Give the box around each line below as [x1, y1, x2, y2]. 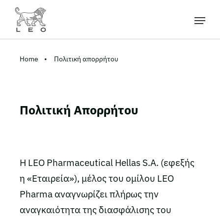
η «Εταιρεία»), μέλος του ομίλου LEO [20, 172, 174, 184]
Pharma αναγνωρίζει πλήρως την [20, 188, 159, 200]
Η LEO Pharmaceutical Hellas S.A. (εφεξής [20, 157, 194, 168]
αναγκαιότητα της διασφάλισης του [20, 204, 171, 216]
